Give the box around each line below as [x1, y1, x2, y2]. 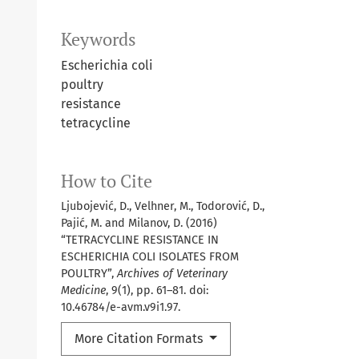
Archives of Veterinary [117, 267, 228, 281]
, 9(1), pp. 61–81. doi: [106, 284, 208, 298]
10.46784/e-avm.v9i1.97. [61, 301, 180, 315]
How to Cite [61, 170, 152, 193]
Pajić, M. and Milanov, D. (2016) [61, 216, 217, 231]
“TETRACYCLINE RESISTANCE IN [61, 233, 219, 248]
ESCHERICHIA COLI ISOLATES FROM [61, 250, 239, 264]
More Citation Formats [75, 331, 206, 347]
